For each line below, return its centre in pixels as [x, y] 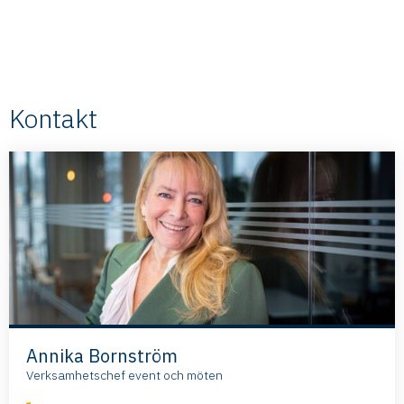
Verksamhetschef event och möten [124, 375]
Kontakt [53, 118]
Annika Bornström [102, 355]
